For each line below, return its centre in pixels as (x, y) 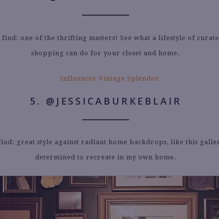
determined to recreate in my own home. (106, 157)
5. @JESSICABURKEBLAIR (106, 101)
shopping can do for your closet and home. (106, 53)
